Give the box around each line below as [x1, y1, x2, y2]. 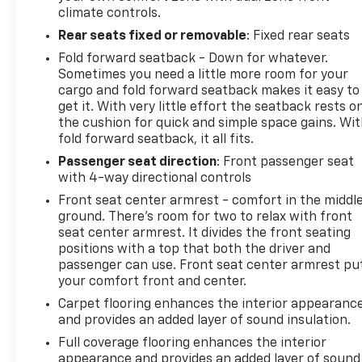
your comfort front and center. [58, 275, 247, 288]
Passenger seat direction [58, 155, 217, 169]
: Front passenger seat [217, 155, 355, 169]
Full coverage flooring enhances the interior [58, 336, 327, 350]
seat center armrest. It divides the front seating [58, 226, 351, 240]
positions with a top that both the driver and [58, 242, 331, 256]
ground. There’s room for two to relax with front [58, 210, 353, 224]
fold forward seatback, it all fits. [58, 133, 255, 146]
